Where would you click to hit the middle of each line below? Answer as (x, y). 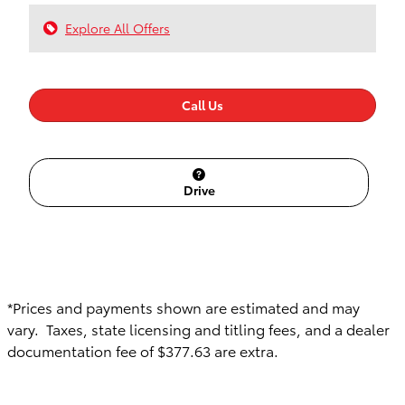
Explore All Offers (118, 28)
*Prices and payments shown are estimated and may (184, 307)
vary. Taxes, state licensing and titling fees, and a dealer (198, 329)
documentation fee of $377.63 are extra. (145, 351)
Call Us (202, 104)
